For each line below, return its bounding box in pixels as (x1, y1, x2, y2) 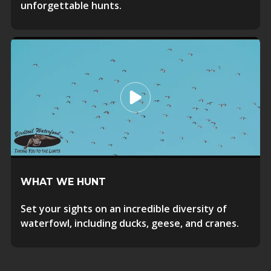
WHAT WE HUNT (20, 176, 106, 188)
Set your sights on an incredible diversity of (20, 202, 227, 215)
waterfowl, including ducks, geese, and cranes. (20, 217, 239, 230)
